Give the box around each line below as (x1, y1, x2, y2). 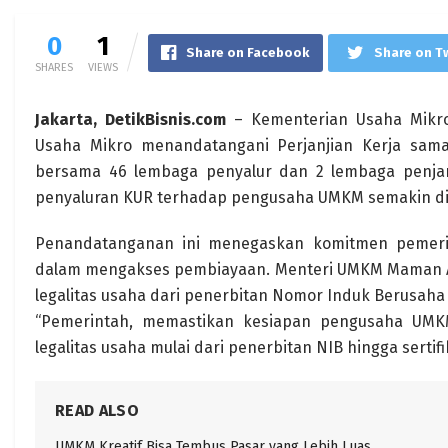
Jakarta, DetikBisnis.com (35, 110, 226, 129)
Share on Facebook (186, 45, 310, 60)
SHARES (35, 61, 73, 74)
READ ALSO (55, 401, 139, 420)
